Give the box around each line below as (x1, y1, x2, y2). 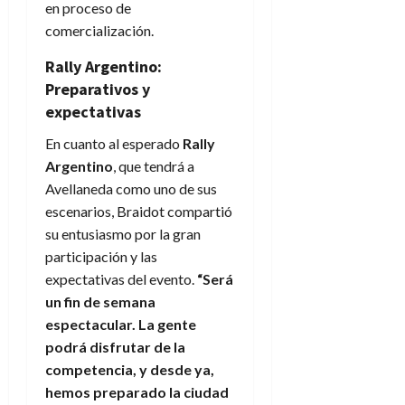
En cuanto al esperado (45, 135, 183, 153)
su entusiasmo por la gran (45, 225, 201, 243)
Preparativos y (45, 79, 150, 100)
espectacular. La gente (45, 316, 196, 334)
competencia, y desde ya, (45, 361, 214, 379)
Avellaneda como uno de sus (45, 180, 217, 198)
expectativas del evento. (45, 270, 197, 288)
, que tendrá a (113, 157, 194, 175)
